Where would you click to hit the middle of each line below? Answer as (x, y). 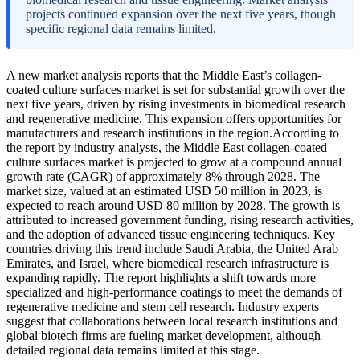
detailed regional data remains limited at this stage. (133, 350)
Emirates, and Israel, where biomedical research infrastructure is (168, 263)
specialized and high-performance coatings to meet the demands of (174, 292)
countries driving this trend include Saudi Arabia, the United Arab (172, 248)
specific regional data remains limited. (121, 28)
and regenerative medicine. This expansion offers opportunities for (174, 118)
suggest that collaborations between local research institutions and (172, 321)
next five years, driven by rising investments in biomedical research (176, 104)
